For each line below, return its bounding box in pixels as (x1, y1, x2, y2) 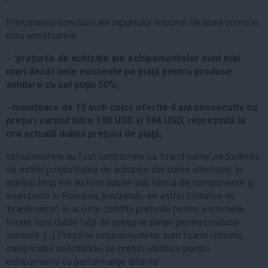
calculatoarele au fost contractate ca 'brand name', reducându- (6, 150, 262, 162)
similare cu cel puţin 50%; (6, 78, 119, 90)
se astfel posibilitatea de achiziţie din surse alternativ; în (6, 163, 242, 175)
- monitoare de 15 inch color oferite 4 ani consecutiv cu (6, 101, 257, 113)
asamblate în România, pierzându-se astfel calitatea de (6, 190, 235, 202)
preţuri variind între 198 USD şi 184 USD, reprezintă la (6, 114, 245, 126)
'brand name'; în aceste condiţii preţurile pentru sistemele (6, 203, 244, 215)
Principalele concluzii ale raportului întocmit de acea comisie (6, 16, 258, 28)
